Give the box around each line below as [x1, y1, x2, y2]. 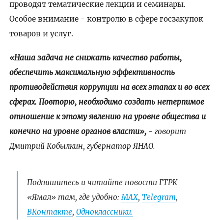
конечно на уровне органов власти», [9, 126, 148, 136]
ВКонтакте [27, 207, 72, 217]
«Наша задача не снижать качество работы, [9, 53, 182, 62]
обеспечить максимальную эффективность [9, 67, 175, 77]
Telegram [141, 192, 176, 202]
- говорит [148, 126, 186, 136]
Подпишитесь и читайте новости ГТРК [27, 178, 177, 188]
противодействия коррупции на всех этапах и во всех [9, 82, 209, 92]
